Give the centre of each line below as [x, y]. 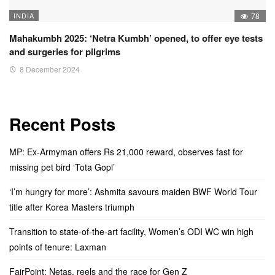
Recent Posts [62, 124]
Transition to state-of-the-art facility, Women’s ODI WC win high [131, 231]
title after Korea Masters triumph [72, 207]
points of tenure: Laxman [58, 246]
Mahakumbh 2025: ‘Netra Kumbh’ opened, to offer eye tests [136, 38]
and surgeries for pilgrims [65, 51]
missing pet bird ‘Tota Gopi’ [62, 167]
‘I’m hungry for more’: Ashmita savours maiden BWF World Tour [133, 191]
